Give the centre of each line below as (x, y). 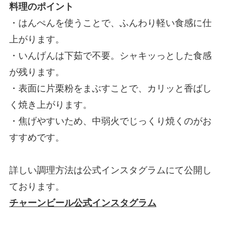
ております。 (37, 186)
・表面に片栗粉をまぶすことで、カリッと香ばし (110, 88)
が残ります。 (37, 72)
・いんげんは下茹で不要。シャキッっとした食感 (110, 55)
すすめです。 (37, 137)
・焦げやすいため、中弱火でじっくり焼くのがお (110, 121)
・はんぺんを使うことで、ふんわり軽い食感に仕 (110, 23)
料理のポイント (41, 6)
